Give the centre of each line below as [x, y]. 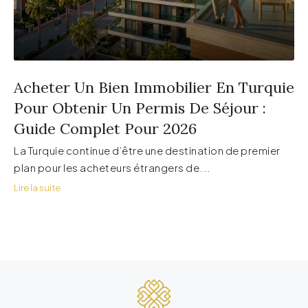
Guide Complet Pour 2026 [105, 129]
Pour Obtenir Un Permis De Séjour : [140, 108]
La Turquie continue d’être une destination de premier [147, 151]
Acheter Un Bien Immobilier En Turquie [154, 88]
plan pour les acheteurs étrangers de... [112, 168]
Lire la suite [37, 188]
